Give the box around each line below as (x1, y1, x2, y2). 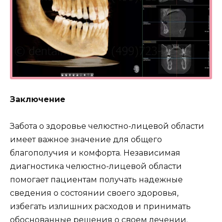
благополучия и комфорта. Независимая (10, 148, 180, 158)
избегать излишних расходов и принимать (10, 202, 191, 212)
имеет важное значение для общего (10, 135, 162, 145)
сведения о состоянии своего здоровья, (10, 188, 178, 198)
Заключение (10, 94, 65, 104)
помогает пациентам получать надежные (10, 175, 183, 185)
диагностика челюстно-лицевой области (10, 162, 182, 171)
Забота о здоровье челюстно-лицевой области (10, 121, 204, 131)
